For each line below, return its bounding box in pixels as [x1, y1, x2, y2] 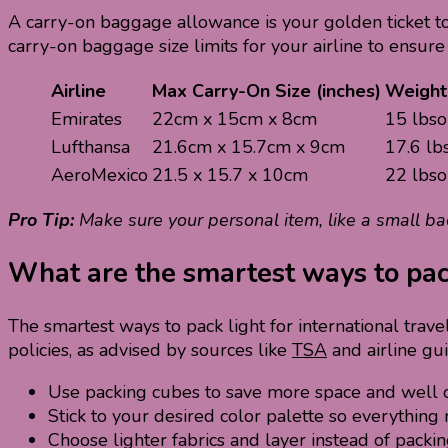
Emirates [51, 107, 122, 132]
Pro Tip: [8, 208, 79, 233]
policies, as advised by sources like [8, 338, 292, 363]
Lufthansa [51, 135, 130, 160]
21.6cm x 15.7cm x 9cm [152, 135, 345, 160]
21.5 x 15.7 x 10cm [152, 163, 308, 188]
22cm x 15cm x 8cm [152, 107, 317, 132]
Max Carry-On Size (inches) [152, 79, 381, 104]
